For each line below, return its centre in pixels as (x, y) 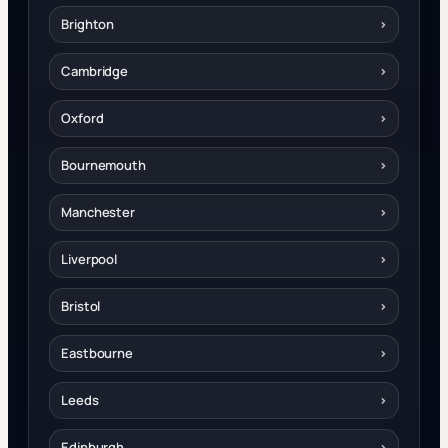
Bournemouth (103, 164)
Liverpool (89, 258)
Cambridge (95, 70)
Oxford (82, 117)
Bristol (81, 305)
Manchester (98, 211)
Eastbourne (97, 352)
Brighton (88, 23)
